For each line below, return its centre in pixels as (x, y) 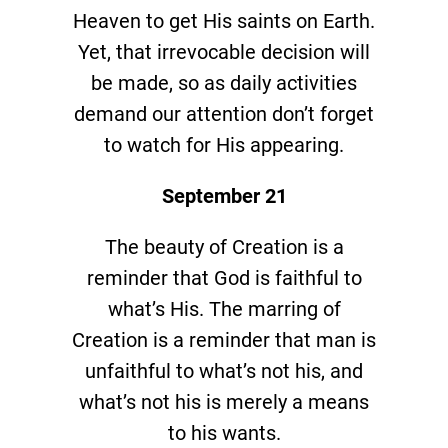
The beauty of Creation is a (224, 246)
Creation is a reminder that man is (224, 339)
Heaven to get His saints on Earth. (224, 20)
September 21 (224, 195)
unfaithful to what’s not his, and (224, 370)
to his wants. (224, 432)
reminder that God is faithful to (224, 277)
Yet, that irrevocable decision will (224, 51)
